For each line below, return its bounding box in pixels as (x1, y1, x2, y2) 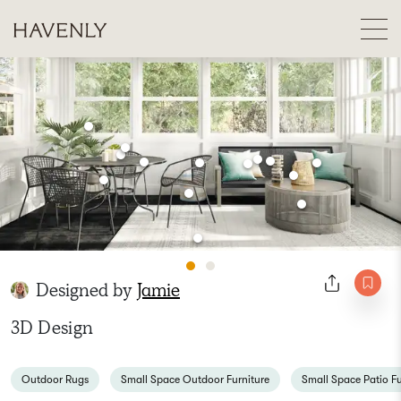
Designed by (36, 278, 137, 302)
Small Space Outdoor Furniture (121, 373, 269, 386)
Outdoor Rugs (21, 373, 89, 386)
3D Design (11, 316, 94, 339)
